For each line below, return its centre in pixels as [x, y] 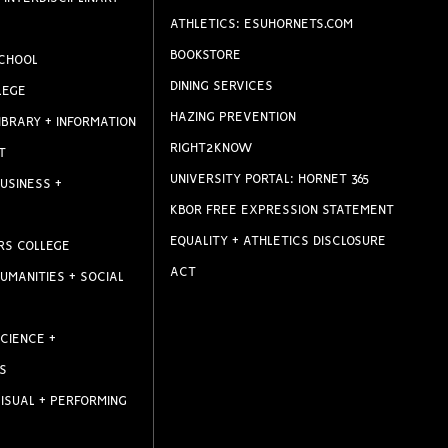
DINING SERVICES [221, 86]
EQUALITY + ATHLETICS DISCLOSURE [277, 241]
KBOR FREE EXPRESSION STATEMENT [281, 210]
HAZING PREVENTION [232, 117]
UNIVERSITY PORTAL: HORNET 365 [269, 179]
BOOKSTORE [205, 55]
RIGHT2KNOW [211, 148]
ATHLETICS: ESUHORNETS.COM [261, 24]
